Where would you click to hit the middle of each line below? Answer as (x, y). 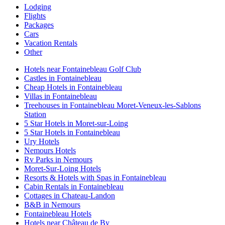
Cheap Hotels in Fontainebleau (73, 87)
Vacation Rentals (51, 43)
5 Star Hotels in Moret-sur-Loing (76, 124)
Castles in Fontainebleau (63, 78)
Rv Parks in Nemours (58, 160)
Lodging (38, 7)
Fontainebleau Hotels (58, 214)
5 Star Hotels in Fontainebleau (72, 133)
